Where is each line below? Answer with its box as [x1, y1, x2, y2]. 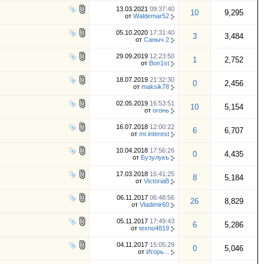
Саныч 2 [144, 36, 169, 43]
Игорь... [146, 248, 169, 255]
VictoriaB [144, 177, 169, 184]
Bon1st [149, 60, 169, 67]
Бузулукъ [141, 154, 169, 161]
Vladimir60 [140, 201, 169, 208]
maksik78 [141, 83, 169, 90]
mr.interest [139, 130, 169, 137]
